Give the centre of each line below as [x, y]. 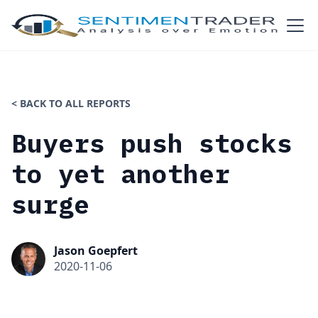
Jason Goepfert [96, 251]
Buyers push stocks [152, 143]
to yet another [121, 174]
